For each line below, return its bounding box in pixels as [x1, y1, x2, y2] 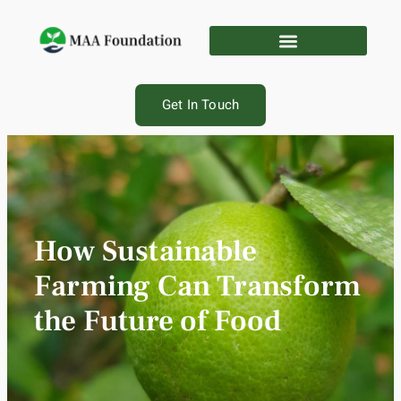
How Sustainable [34, 231, 257, 270]
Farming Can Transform [34, 266, 362, 305]
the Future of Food [34, 301, 282, 340]
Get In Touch [161, 94, 240, 115]
